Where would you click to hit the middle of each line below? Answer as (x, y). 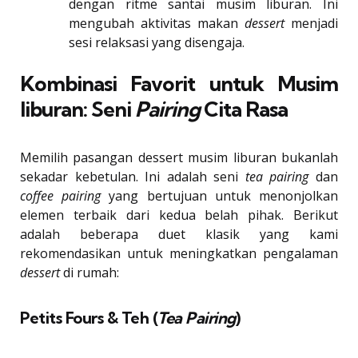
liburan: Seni (78, 109)
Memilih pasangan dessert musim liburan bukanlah (179, 158)
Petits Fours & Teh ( (89, 318)
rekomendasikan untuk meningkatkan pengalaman (179, 254)
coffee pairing (61, 196)
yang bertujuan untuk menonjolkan (220, 196)
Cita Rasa (244, 109)
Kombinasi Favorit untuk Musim (179, 84)
